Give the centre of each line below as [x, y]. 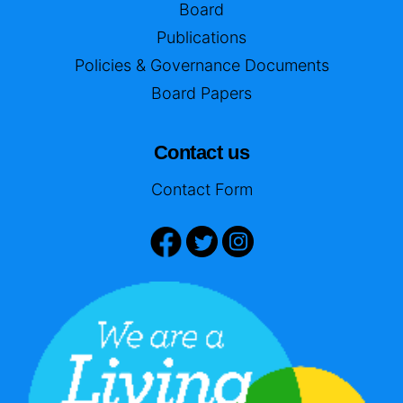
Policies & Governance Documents [201, 65]
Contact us [201, 152]
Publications [201, 37]
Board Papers [201, 93]
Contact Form [201, 189]
